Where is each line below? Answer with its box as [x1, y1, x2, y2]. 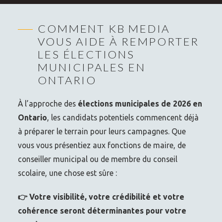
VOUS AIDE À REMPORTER [38, 34, 200, 48]
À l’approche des [18, 99, 78, 108]
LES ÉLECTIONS [38, 47, 135, 61]
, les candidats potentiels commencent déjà [47, 112, 199, 122]
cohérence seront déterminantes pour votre [18, 206, 187, 216]
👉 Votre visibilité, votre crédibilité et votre [18, 192, 185, 202]
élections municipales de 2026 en [78, 99, 203, 108]
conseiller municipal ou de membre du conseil [18, 154, 178, 164]
